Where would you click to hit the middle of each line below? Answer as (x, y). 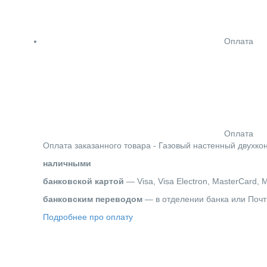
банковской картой (83, 181)
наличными (67, 163)
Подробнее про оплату (88, 217)
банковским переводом (93, 199)
